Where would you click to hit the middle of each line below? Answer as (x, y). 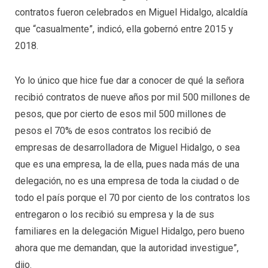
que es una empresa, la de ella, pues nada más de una (127, 164)
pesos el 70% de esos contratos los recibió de (113, 130)
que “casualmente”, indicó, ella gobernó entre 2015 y (124, 29)
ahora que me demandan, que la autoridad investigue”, (127, 248)
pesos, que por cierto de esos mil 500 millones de (121, 114)
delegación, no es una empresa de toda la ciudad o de (127, 181)
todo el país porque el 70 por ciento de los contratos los (133, 197)
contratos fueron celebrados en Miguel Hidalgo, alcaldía (131, 13)
